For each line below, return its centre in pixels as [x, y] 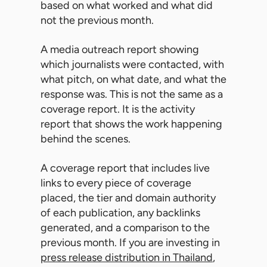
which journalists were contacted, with [132, 65]
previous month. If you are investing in [130, 243]
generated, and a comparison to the [125, 228]
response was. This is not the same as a [132, 94]
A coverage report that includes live [125, 168]
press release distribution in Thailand [127, 258]
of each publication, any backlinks [120, 213]
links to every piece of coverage [116, 183]
